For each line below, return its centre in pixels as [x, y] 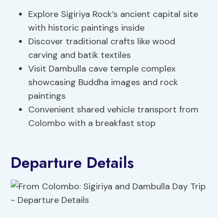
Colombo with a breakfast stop [92, 123]
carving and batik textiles [80, 55]
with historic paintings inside [87, 28]
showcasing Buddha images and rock [103, 82]
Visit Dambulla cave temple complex [102, 69]
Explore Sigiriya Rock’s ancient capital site [113, 14]
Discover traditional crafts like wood [102, 42]
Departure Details [73, 163]
